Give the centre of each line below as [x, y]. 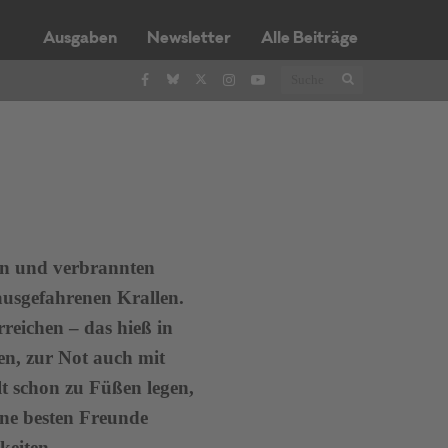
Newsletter [188, 39]
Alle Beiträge [309, 39]
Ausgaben [79, 39]
